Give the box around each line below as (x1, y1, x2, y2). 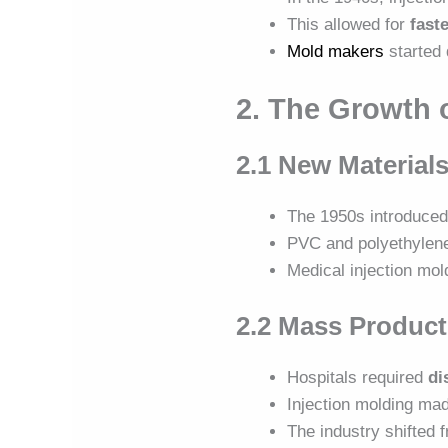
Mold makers (287, 42, 385, 62)
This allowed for (287, 15, 411, 35)
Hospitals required (287, 368, 429, 388)
